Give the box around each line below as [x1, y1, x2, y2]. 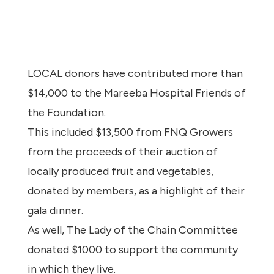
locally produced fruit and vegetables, [27, 165, 213, 179]
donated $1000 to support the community [27, 243, 238, 257]
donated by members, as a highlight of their [27, 184, 245, 198]
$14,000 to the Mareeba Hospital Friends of [27, 86, 246, 100]
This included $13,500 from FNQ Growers [27, 125, 233, 139]
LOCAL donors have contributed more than [27, 67, 243, 81]
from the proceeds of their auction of [27, 145, 218, 159]
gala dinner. [27, 204, 83, 218]
